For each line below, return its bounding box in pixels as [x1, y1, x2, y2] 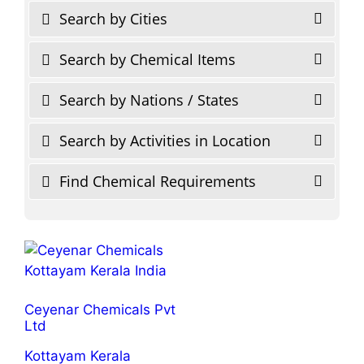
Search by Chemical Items [55, 49, 236, 69]
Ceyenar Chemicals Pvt [24, 301, 175, 318]
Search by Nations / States [55, 89, 239, 110]
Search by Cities [55, 8, 167, 28]
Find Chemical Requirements [55, 171, 256, 191]
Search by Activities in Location [55, 130, 271, 150]
